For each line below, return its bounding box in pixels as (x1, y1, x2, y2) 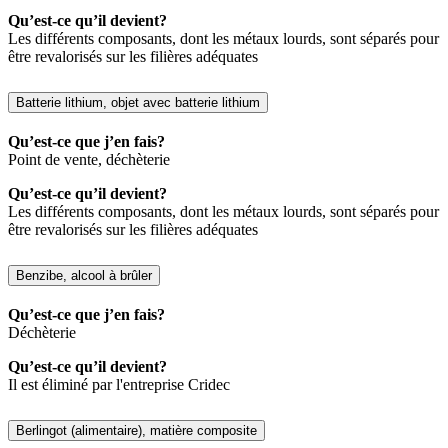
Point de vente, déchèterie (8, 150, 170, 168)
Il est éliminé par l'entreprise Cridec (8, 375, 230, 393)
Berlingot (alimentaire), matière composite (16, 422, 257, 438)
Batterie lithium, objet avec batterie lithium (16, 95, 260, 110)
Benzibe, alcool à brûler (16, 267, 152, 283)
